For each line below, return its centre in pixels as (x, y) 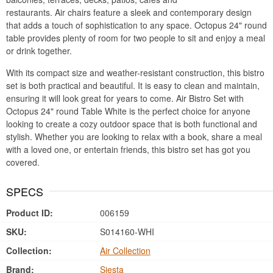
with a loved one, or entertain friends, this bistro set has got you (128, 149)
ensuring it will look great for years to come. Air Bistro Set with (125, 98)
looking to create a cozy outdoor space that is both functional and (132, 124)
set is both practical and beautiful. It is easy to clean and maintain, (133, 85)
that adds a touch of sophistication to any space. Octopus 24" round (136, 25)
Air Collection (125, 250)
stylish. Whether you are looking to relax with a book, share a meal (134, 136)
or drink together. (39, 51)
